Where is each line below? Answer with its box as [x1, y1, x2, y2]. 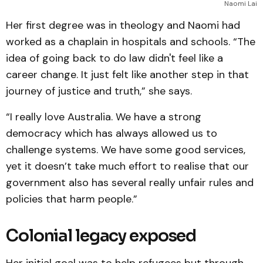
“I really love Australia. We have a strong [6, 110, 201, 124]
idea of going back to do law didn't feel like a [6, 51, 223, 65]
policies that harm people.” [6, 192, 137, 206]
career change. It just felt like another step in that [6, 68, 249, 82]
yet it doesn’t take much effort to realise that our [6, 159, 249, 173]
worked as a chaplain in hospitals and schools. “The [6, 35, 255, 49]
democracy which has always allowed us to [6, 126, 217, 140]
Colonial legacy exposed [6, 225, 197, 246]
